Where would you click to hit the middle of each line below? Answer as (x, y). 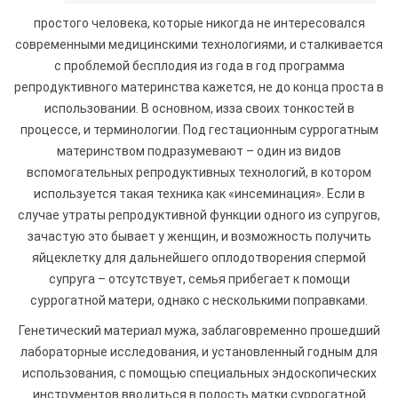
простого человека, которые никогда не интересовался (199, 23)
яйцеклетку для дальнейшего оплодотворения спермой (199, 257)
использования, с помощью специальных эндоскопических (199, 373)
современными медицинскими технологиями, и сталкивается (199, 44)
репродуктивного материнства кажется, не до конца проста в (199, 87)
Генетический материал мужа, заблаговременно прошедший (199, 330)
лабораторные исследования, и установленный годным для (199, 351)
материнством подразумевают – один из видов (199, 151)
